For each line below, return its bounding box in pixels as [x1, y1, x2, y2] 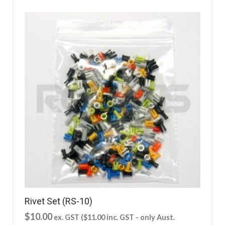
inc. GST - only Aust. [105, 212, 175, 221]
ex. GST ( [54, 212, 83, 221]
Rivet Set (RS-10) [25, 195, 92, 206]
